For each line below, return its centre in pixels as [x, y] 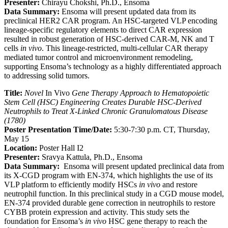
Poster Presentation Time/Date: [58, 130]
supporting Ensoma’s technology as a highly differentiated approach [113, 67]
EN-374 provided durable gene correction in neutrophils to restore [110, 203]
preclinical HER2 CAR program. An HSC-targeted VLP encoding [111, 21]
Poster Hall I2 [61, 148]
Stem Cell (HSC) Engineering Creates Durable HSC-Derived [103, 102]
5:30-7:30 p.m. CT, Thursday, [161, 130]
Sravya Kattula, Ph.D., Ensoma [92, 157]
